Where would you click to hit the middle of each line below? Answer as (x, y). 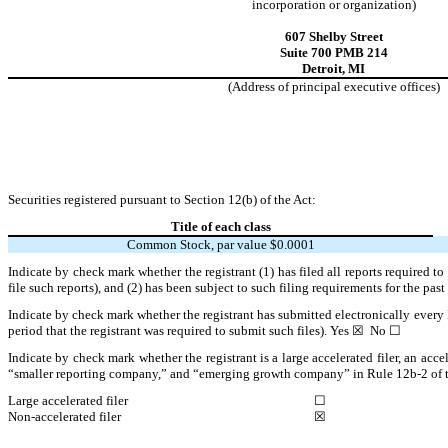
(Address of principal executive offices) (333, 86)
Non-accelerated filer (64, 416)
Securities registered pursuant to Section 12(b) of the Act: (162, 199)
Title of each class (220, 226)
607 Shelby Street (333, 36)
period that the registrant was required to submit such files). (169, 330)
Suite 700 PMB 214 (333, 52)
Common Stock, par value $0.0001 (220, 244)
